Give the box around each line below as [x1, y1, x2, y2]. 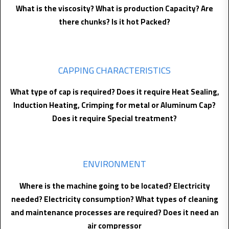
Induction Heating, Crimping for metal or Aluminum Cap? [13, 98, 216, 113]
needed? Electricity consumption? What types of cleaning [11, 191, 218, 207]
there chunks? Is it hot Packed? [59, 14, 170, 29]
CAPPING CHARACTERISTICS [58, 61, 171, 79]
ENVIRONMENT [83, 155, 146, 173]
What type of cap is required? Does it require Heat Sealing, [10, 84, 219, 100]
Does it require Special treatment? [52, 111, 177, 126]
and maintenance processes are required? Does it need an [10, 204, 219, 220]
